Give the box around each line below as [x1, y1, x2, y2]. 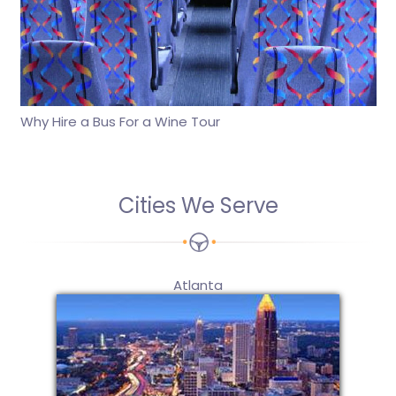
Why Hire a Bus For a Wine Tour [19, 112, 220, 132]
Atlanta [173, 275, 223, 294]
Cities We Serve [118, 190, 278, 220]
